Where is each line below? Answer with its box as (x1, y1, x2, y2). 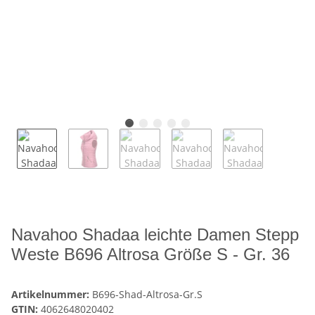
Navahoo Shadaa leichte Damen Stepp (11, 225, 299, 245)
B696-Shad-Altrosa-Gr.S (92, 288, 202, 302)
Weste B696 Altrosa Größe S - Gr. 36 (11, 245, 290, 264)
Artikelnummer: (11, 288, 92, 302)
